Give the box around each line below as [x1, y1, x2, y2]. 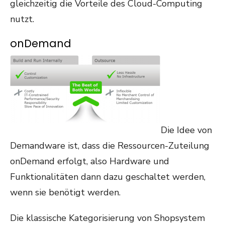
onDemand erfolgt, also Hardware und [10, 155, 169, 167]
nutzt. [10, 13, 34, 25]
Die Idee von [161, 124, 212, 136]
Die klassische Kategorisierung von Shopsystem [10, 212, 205, 224]
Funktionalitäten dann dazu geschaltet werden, [10, 171, 205, 183]
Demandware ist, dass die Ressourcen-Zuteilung [10, 140, 209, 152]
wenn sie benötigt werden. [10, 186, 121, 198]
